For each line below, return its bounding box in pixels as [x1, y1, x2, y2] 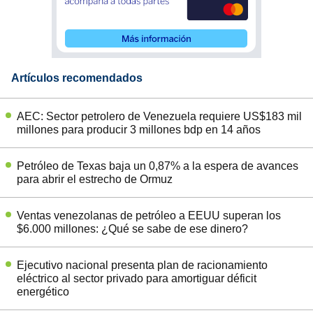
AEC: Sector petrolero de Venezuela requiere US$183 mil [17, 110, 302, 122]
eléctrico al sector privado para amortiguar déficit [17, 272, 256, 284]
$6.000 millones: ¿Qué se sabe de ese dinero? [17, 222, 248, 235]
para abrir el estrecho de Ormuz [17, 173, 173, 185]
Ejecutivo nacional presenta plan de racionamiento [17, 259, 268, 271]
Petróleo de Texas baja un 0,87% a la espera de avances [17, 159, 298, 172]
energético [17, 285, 69, 298]
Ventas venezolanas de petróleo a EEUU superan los [17, 209, 281, 221]
